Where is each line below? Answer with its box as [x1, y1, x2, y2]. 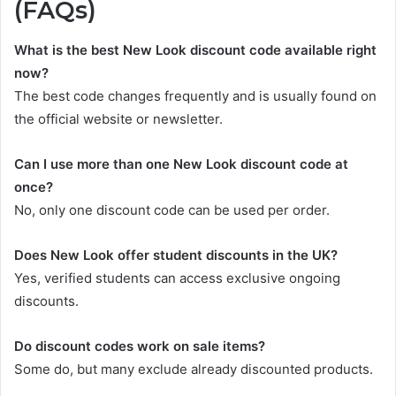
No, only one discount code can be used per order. [14, 201, 330, 218]
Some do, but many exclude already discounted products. [14, 360, 373, 377]
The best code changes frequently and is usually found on [14, 87, 377, 104]
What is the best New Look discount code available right [14, 41, 377, 58]
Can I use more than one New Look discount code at [14, 155, 348, 172]
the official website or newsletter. [14, 110, 223, 127]
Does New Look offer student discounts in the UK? [14, 246, 338, 263]
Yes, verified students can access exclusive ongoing [14, 269, 340, 286]
